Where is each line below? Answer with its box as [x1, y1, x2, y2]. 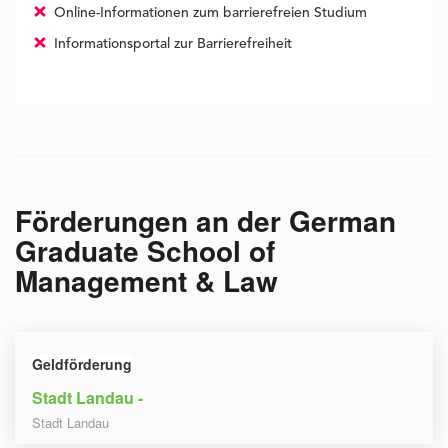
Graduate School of [15, 230, 275, 272]
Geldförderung [32, 354, 132, 375]
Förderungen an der [15, 200, 289, 242]
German [289, 200, 396, 242]
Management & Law [15, 260, 278, 302]
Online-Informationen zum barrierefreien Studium [49, 6, 367, 21]
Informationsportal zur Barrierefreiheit [49, 37, 292, 52]
